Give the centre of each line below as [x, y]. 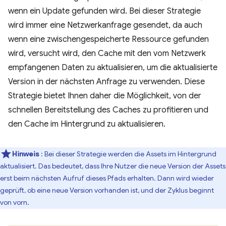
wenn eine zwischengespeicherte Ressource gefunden [108, 39]
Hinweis [26, 154]
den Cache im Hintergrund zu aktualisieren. [87, 124]
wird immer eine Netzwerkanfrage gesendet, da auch [105, 25]
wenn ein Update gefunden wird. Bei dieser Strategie [104, 11]
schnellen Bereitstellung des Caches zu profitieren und [108, 110]
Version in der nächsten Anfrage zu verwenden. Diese [106, 81]
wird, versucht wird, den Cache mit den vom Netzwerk [107, 53]
